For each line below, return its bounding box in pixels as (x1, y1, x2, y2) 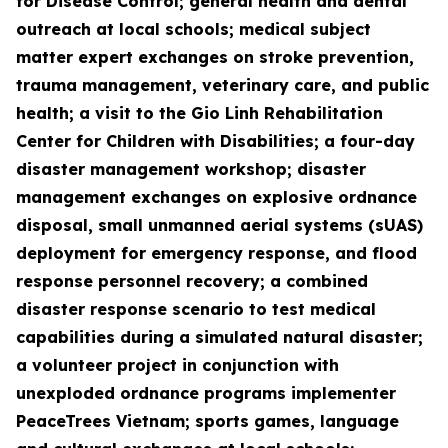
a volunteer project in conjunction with (16, 355, 339, 375)
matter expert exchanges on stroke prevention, (16, 47, 414, 67)
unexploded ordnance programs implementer (16, 383, 396, 403)
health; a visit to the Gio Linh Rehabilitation (16, 103, 383, 123)
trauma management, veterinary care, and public (16, 75, 429, 95)
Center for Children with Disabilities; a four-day (16, 131, 415, 151)
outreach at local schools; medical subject (16, 19, 371, 39)
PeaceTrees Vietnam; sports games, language (16, 411, 399, 431)
